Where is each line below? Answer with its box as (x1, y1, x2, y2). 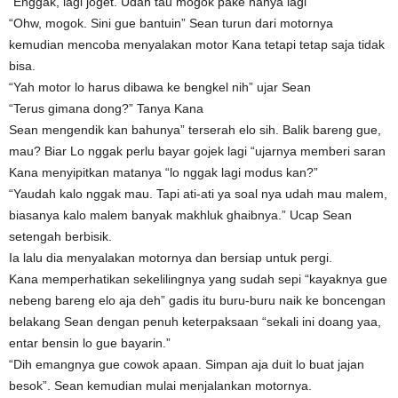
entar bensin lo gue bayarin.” (9, 336, 171, 351)
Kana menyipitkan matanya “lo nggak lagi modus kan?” (9, 165, 318, 180)
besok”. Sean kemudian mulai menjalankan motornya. (9, 378, 312, 394)
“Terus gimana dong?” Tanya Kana (9, 101, 203, 116)
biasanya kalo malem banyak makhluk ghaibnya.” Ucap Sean (9, 208, 352, 223)
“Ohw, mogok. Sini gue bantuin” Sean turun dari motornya (9, 16, 333, 31)
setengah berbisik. (9, 229, 112, 244)
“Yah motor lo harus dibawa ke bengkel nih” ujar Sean (9, 80, 311, 95)
